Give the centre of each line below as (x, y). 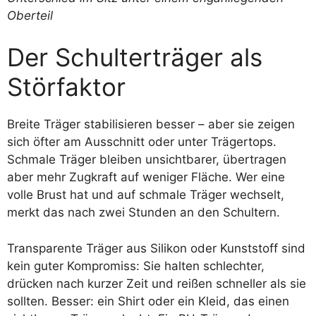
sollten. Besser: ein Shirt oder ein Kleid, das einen (148, 301)
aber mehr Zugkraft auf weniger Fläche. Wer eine (146, 177)
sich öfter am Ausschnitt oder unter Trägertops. (142, 142)
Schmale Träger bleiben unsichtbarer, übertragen (147, 159)
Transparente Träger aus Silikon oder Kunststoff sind (156, 248)
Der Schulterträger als (135, 57)
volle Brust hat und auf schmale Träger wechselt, (146, 195)
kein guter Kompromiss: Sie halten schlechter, (136, 266)
